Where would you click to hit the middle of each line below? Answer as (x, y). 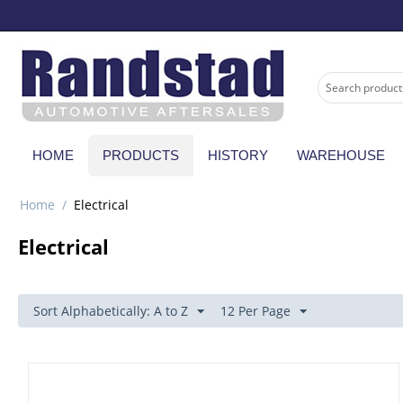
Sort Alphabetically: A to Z (111, 311)
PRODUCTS (141, 155)
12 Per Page (255, 311)
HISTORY (238, 155)
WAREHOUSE (341, 155)
